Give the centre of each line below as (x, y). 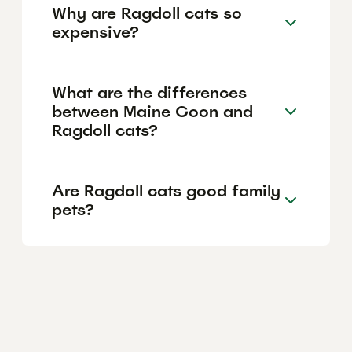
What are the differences (149, 92)
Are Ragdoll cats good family (166, 191)
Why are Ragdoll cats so (147, 13)
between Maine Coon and (152, 111)
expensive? (95, 32)
